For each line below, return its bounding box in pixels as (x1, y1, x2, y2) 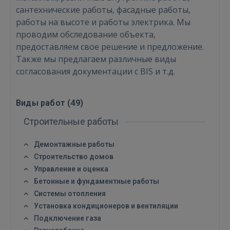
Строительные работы (24, 116, 121, 127)
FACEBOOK (100, 213, 141, 222)
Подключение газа (34, 214, 101, 222)
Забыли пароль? (38, 184, 94, 194)
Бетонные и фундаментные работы (34, 177, 159, 185)
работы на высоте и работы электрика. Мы (16, 16, 190, 28)
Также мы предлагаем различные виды (16, 53, 176, 65)
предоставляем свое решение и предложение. (16, 41, 204, 52)
